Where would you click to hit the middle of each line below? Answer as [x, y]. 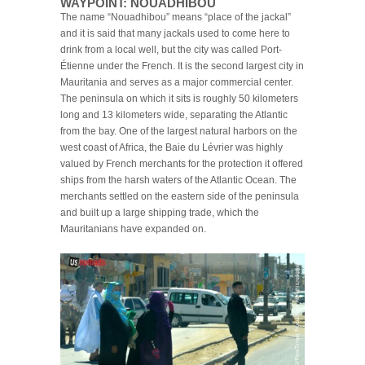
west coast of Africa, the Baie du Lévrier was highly [172, 148]
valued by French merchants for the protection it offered [182, 164]
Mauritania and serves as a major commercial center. [177, 83]
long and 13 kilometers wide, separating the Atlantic [174, 115]
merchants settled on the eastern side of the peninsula [180, 197]
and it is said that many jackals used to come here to [175, 34]
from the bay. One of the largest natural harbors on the [179, 132]
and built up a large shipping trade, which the [160, 213]
